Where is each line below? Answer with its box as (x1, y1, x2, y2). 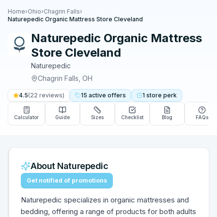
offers (108, 92, 126, 99)
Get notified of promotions (27, 177, 107, 184)
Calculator (14, 114, 39, 120)
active (87, 92, 108, 99)
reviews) (38, 92, 64, 99)
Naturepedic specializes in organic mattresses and (21, 195, 189, 204)
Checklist (121, 114, 143, 120)
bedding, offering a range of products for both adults (21, 207, 196, 216)
